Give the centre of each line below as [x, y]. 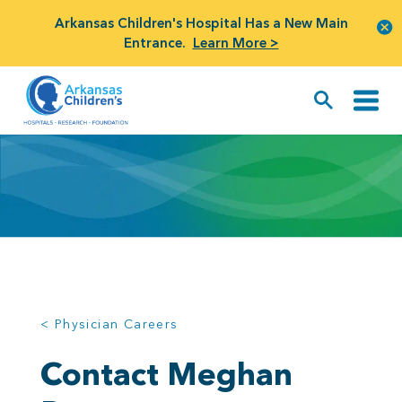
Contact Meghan [166, 374]
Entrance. [154, 43]
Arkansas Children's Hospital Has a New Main [201, 23]
